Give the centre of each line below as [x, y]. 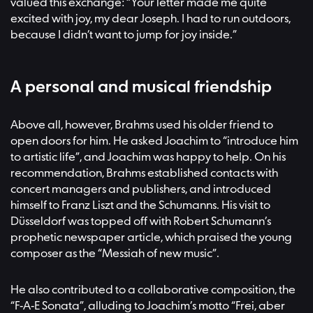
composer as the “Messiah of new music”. [116, 254]
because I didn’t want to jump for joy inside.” [124, 36]
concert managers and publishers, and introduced [141, 189]
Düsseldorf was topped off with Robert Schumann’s [141, 221]
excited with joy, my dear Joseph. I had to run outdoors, [151, 20]
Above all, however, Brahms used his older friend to [142, 125]
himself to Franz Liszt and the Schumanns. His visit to [140, 205]
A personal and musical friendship [141, 88]
